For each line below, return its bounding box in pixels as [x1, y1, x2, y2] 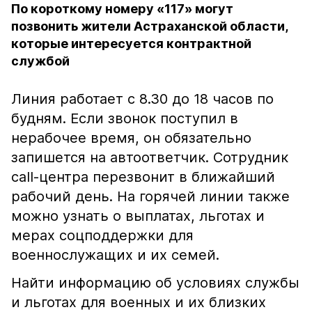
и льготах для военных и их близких [11, 294, 266, 311]
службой [11, 54, 70, 68]
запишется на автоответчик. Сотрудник [11, 149, 288, 166]
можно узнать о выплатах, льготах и [11, 208, 265, 224]
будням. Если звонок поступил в [11, 110, 238, 127]
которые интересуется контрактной [11, 36, 251, 51]
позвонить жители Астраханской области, [11, 19, 288, 33]
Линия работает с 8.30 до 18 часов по [11, 91, 274, 107]
